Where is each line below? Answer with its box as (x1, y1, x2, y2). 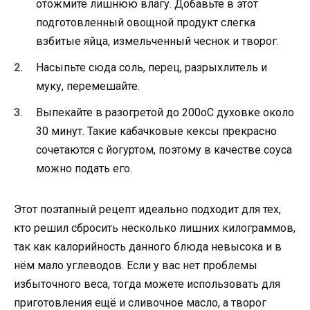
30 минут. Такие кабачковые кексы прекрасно (36, 125, 277, 138)
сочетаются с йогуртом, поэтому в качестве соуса (36, 143, 292, 157)
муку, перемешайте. (36, 80, 140, 93)
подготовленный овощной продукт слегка (36, 15, 255, 29)
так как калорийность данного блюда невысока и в (14, 240, 282, 254)
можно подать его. (36, 162, 132, 176)
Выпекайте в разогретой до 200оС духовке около (36, 106, 294, 120)
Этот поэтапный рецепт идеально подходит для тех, (14, 203, 281, 217)
